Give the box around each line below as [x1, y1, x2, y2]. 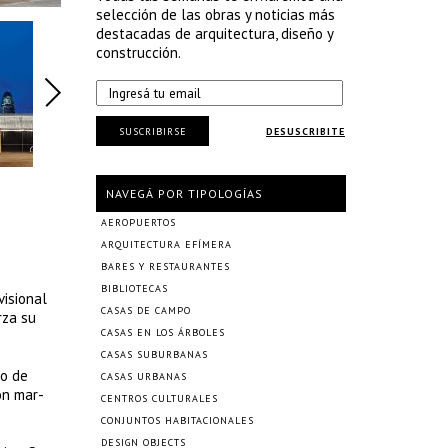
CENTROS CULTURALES [101, 392, 218, 405]
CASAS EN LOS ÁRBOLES [101, 326, 225, 339]
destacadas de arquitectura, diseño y [96, 24, 333, 43]
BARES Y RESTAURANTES [101, 260, 230, 273]
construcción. [96, 43, 181, 62]
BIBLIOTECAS [101, 282, 168, 295]
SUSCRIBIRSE [118, 124, 187, 138]
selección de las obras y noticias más [96, 5, 335, 24]
